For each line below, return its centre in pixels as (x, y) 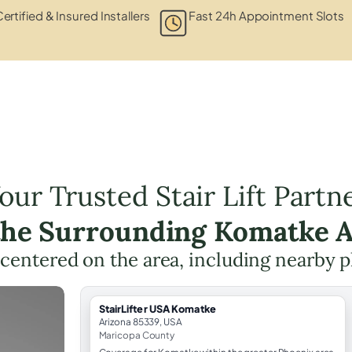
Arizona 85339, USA (140, 321)
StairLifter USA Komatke (157, 308)
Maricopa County (137, 335)
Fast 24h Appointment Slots (266, 15)
